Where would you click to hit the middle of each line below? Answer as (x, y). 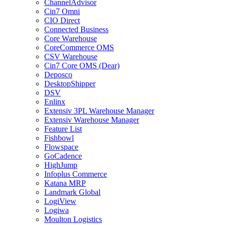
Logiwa (57, 210)
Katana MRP (65, 183)
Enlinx (55, 101)
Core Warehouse (71, 38)
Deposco (58, 74)
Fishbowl (59, 138)
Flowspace (61, 147)
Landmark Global (72, 192)
